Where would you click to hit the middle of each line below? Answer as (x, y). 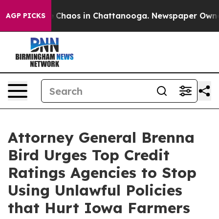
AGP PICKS (26, 16)
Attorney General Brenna (101, 137)
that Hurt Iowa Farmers (99, 208)
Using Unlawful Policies (95, 190)
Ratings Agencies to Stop (102, 173)
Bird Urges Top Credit (89, 155)
